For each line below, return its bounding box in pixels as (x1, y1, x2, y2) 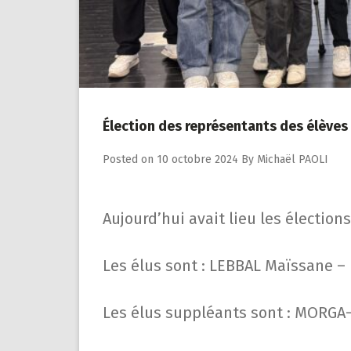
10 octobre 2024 (157, 153, 238, 167)
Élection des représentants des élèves (103, 118, 348, 136)
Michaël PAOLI (257, 153, 328, 167)
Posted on (103, 153, 157, 167)
